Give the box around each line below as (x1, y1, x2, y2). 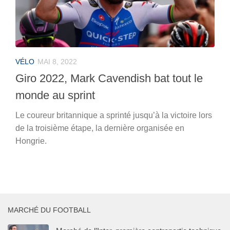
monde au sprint (15, 88, 95, 102)
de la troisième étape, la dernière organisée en (15, 123, 184, 132)
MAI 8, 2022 (37, 57, 77, 66)
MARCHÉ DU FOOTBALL (8, 205, 91, 214)
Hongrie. (15, 136, 47, 145)
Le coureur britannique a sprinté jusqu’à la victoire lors (15, 110, 212, 120)
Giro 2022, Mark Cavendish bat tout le (15, 71, 203, 85)
